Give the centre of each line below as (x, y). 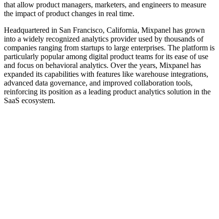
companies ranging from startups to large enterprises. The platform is (109, 47)
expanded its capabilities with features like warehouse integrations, (106, 74)
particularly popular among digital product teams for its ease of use (106, 56)
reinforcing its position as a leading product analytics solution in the (107, 91)
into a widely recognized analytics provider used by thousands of (104, 39)
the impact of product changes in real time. (69, 13)
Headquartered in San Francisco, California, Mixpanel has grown (104, 30)
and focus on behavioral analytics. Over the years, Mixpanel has (102, 65)
